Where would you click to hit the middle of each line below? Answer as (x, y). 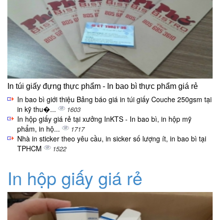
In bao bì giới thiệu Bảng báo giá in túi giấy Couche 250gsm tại (114, 99)
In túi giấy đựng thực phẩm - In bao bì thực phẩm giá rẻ (103, 86)
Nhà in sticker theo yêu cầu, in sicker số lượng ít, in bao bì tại (112, 139)
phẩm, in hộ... (40, 129)
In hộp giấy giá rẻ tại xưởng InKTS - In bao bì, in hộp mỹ (104, 119)
